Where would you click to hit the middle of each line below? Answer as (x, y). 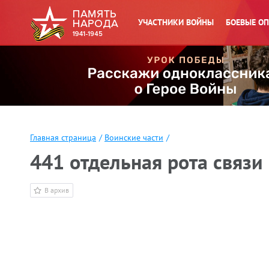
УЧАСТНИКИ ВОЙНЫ (176, 22)
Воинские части (134, 138)
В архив (57, 190)
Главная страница (63, 138)
